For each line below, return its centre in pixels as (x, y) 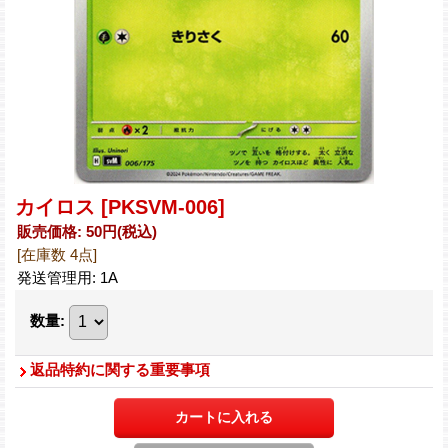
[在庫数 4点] (57, 254)
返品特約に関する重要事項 (120, 369)
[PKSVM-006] (163, 206)
